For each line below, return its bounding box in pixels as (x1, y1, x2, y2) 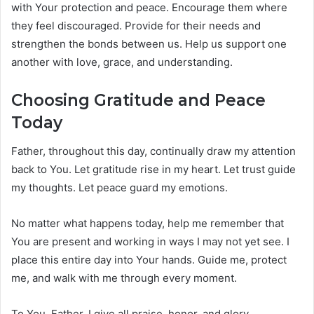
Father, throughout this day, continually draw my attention (11, 144, 296, 158)
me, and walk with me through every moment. (11, 271, 237, 285)
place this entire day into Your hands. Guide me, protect (11, 252, 287, 266)
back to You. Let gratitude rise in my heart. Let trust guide (11, 162, 296, 176)
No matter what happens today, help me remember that (11, 216, 284, 230)
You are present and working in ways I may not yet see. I (11, 234, 289, 248)
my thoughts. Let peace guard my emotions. (11, 180, 228, 194)
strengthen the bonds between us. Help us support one (11, 37, 287, 51)
